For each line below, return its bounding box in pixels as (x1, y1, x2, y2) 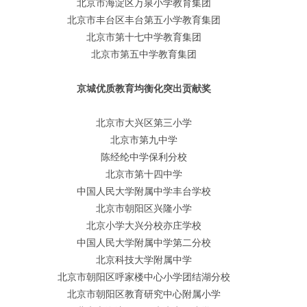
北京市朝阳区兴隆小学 (96, 203, 192, 214)
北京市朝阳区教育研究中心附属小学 (67, 288, 221, 299)
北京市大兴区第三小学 (96, 117, 192, 128)
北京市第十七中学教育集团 (86, 32, 201, 42)
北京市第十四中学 (106, 169, 182, 180)
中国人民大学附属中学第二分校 (77, 237, 211, 248)
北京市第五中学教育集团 (91, 49, 197, 60)
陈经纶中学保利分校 (101, 151, 187, 162)
